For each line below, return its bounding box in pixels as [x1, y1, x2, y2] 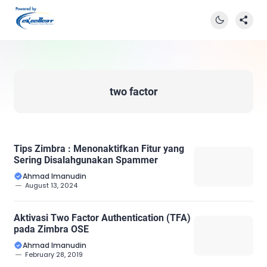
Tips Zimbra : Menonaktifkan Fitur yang [14, 143, 184, 154]
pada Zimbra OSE [14, 223, 89, 235]
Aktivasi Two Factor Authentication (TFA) [14, 212, 191, 223]
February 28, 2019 [25, 250, 83, 259]
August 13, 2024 [25, 181, 77, 190]
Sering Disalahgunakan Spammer [14, 154, 158, 166]
